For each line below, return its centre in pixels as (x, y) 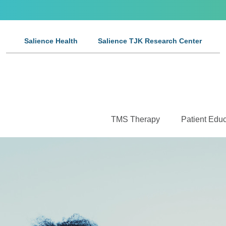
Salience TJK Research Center (150, 41)
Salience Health (51, 41)
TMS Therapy (135, 119)
